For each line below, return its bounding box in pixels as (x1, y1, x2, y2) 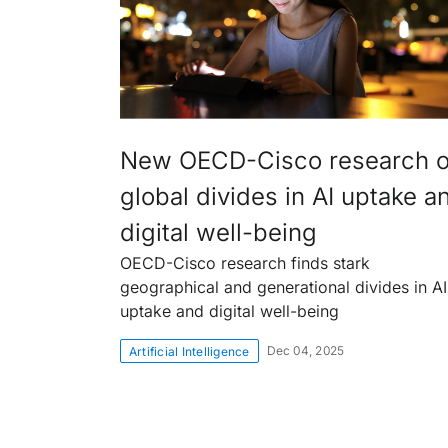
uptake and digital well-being (120, 301, 339, 321)
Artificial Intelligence (129, 344, 250, 359)
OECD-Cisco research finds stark (120, 253, 370, 273)
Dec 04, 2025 (266, 343, 345, 358)
